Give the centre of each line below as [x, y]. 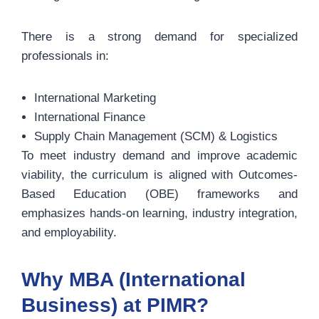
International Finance [90, 117]
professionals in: [65, 56]
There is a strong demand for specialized [159, 37]
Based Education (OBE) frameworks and [159, 194]
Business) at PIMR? [115, 305]
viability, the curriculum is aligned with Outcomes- [159, 175]
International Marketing [95, 98]
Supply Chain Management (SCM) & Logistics [156, 136]
